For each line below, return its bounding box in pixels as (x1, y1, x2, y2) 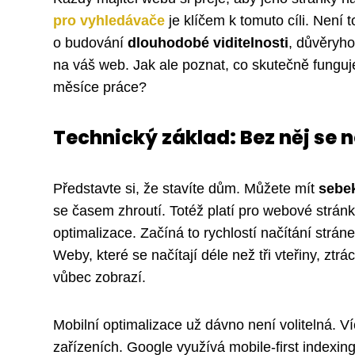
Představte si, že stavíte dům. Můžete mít (53, 181, 319, 197)
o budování (53, 35, 128, 52)
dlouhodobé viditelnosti (128, 35, 288, 52)
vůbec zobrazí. (53, 269, 146, 286)
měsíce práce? (53, 79, 147, 96)
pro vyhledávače (53, 13, 165, 29)
